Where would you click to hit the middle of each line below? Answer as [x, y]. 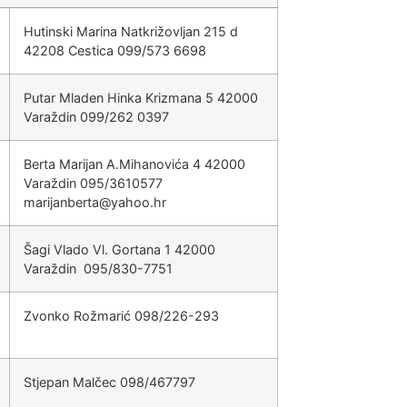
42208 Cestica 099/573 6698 [115, 50]
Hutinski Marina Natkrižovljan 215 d [131, 31]
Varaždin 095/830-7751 [98, 268]
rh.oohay [139, 202]
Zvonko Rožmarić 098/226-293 [121, 316]
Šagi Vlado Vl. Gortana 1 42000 [119, 249]
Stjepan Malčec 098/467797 [109, 382]
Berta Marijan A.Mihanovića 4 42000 [134, 164]
